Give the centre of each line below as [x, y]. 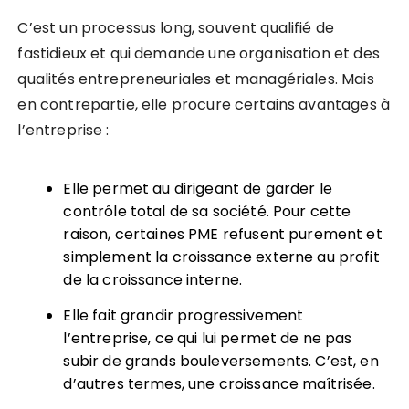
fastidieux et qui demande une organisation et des [199, 53]
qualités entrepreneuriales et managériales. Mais [196, 79]
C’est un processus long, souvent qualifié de [176, 27]
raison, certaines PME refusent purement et [223, 234]
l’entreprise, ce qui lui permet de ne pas [208, 338]
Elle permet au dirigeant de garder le [198, 188]
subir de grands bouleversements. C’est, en [221, 361]
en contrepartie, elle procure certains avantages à [204, 104]
